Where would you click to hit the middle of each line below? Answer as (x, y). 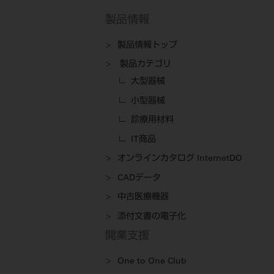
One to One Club (152, 261)
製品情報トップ (147, 46)
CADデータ (139, 178)
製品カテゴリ (146, 65)
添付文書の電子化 (152, 217)
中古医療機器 (143, 198)
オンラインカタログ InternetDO (180, 159)
